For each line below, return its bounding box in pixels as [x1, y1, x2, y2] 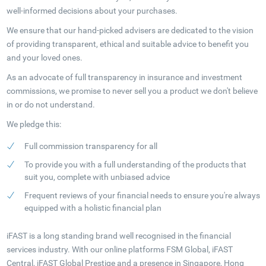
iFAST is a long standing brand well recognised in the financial [6, 231, 231, 240]
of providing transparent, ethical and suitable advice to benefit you [6, 39, 249, 49]
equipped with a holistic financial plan [24, 203, 161, 213]
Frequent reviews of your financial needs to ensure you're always [24, 191, 260, 200]
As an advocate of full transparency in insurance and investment [6, 72, 242, 82]
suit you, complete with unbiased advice [24, 172, 170, 182]
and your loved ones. [6, 53, 83, 62]
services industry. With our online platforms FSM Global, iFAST [6, 245, 233, 254]
